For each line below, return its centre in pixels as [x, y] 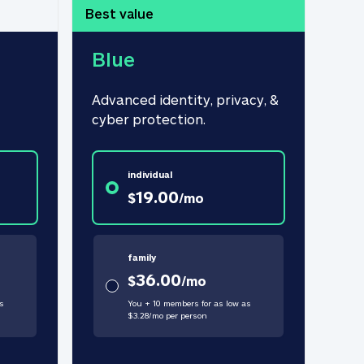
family [141, 257]
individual [149, 174]
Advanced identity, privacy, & [185, 100]
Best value [119, 13]
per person [185, 315]
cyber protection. [149, 119]
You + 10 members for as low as [189, 303]
